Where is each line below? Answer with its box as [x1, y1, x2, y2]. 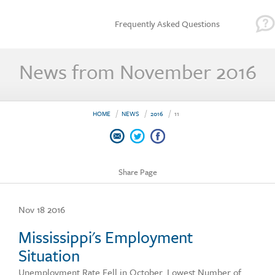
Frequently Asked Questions [115, 17, 220, 30]
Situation [18, 244, 80, 267]
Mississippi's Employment [18, 225, 193, 249]
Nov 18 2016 [18, 203, 65, 216]
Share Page [118, 166, 157, 178]
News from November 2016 [18, 57, 257, 86]
